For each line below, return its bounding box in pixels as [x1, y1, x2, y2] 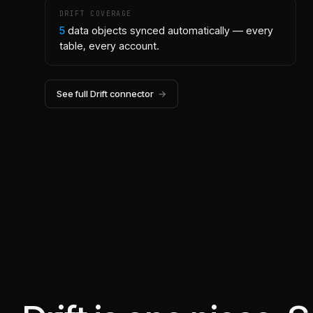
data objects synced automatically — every [68, 24, 273, 37]
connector [108, 88, 154, 99]
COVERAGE [85, 9, 132, 18]
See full [57, 88, 90, 99]
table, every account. [59, 39, 159, 52]
